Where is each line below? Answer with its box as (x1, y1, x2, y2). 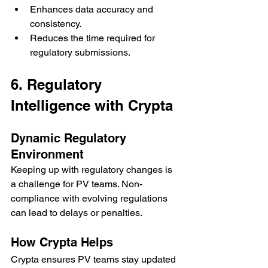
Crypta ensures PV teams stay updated (11, 253, 178, 265)
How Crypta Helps (11, 234, 113, 249)
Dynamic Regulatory (11, 130, 130, 145)
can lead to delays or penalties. (11, 206, 142, 218)
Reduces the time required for (30, 32, 157, 44)
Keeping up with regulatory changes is (11, 163, 175, 175)
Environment (11, 147, 84, 162)
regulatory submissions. (30, 46, 130, 58)
